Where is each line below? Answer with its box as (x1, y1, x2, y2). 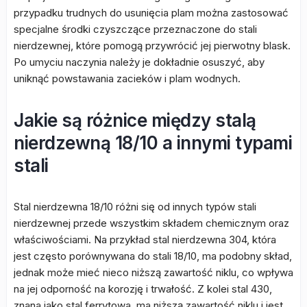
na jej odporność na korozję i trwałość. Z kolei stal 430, (14, 282, 272, 295)
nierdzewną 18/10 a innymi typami (14, 132, 292, 153)
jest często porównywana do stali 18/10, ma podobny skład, (14, 249, 292, 262)
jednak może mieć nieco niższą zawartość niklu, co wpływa (14, 266, 293, 279)
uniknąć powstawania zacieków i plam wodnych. (14, 72, 241, 85)
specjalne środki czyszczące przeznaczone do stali (14, 23, 257, 36)
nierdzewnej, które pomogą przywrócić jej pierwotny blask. (14, 39, 291, 52)
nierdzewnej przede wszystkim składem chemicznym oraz (14, 217, 289, 230)
